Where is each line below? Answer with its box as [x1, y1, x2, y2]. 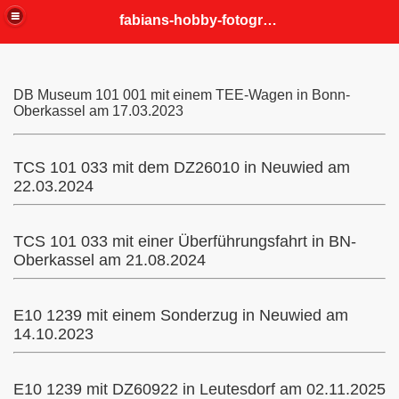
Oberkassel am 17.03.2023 [13, 103, 183, 118]
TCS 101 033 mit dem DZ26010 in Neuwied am [13, 159, 350, 176]
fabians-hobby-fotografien [263, 12, 278, 28]
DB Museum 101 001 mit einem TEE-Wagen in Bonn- [13, 87, 350, 102]
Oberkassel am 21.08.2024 [13, 251, 206, 269]
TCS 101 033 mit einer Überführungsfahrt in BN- [13, 232, 356, 250]
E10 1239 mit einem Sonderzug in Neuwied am [13, 306, 348, 324]
